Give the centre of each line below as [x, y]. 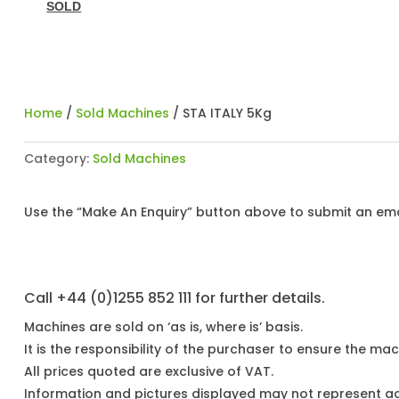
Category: [58, 158]
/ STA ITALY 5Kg [220, 113]
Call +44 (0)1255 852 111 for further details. [174, 298]
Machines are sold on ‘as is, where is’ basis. [163, 327]
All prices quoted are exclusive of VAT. [148, 372]
